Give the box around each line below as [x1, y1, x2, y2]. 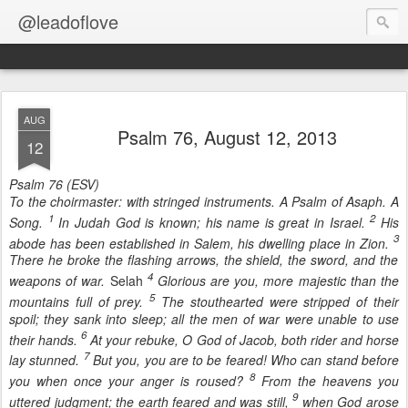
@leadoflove [18, 8, 118, 35]
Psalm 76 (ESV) [9, 175, 99, 193]
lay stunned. [9, 350, 84, 369]
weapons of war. [9, 270, 110, 290]
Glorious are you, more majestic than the [152, 270, 400, 290]
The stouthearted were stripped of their [155, 291, 400, 311]
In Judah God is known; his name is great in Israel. [53, 212, 371, 231]
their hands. [9, 330, 82, 349]
